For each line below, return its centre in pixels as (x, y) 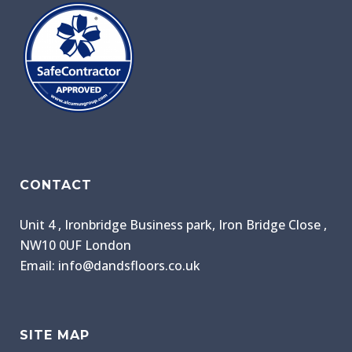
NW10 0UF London (75, 246)
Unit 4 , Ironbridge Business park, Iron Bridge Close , (173, 225)
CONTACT (56, 185)
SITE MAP (55, 335)
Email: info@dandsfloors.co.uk (110, 266)
